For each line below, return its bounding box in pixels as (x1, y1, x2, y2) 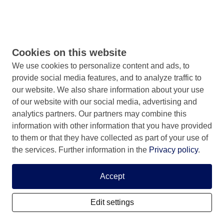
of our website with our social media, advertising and (12, 97, 197, 106)
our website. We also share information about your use (12, 85, 204, 94)
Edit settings (90, 198, 134, 206)
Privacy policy (149, 145, 198, 154)
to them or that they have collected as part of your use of (12, 133, 208, 142)
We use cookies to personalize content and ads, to (12, 61, 189, 70)
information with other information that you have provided (12, 121, 212, 130)
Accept (99, 172, 124, 180)
